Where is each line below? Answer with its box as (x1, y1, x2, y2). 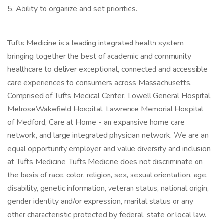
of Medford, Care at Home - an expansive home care (7, 117, 185, 128)
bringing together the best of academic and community (7, 51, 191, 62)
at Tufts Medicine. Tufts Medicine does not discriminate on (7, 156, 203, 167)
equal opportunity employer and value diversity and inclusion (7, 143, 211, 154)
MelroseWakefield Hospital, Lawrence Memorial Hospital (7, 104, 203, 114)
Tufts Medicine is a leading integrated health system (7, 38, 184, 48)
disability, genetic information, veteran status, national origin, (7, 183, 209, 194)
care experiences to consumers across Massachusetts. (7, 77, 192, 88)
